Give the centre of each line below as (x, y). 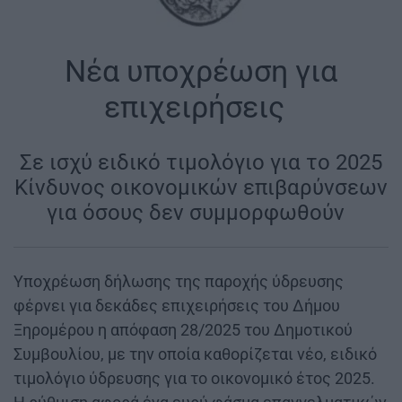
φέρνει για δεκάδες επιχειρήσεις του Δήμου (177, 305)
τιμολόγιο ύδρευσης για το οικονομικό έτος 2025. (194, 378)
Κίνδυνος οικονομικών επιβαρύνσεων (201, 187)
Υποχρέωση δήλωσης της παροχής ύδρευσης (179, 281)
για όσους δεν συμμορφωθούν (198, 212)
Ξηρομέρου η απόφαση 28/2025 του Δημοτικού (183, 329)
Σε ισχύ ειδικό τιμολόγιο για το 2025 (201, 162)
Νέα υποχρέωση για (201, 70)
